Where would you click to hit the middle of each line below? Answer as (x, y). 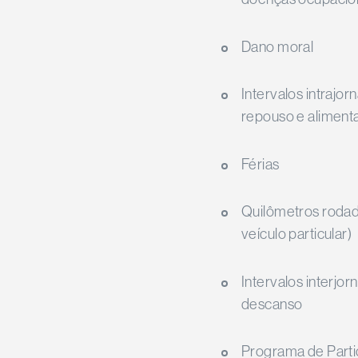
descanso (272, 304)
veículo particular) (296, 234)
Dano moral (277, 46)
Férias (260, 164)
